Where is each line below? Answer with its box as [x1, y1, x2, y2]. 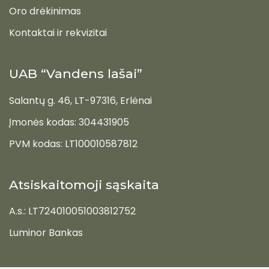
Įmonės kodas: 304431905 [9, 115, 129, 129]
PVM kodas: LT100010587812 [9, 136, 138, 151]
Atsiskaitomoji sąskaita [9, 177, 159, 192]
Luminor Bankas [9, 226, 83, 240]
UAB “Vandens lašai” [9, 66, 142, 82]
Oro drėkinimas [9, 4, 81, 19]
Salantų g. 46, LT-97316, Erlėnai [9, 93, 152, 107]
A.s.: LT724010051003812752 [9, 204, 136, 219]
